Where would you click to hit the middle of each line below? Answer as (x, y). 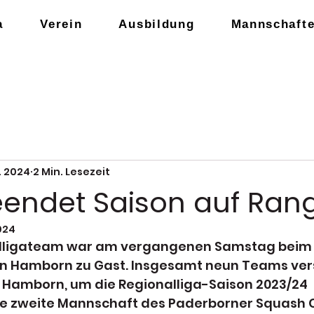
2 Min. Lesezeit (71, 171)
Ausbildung (157, 24)
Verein (61, 24)
